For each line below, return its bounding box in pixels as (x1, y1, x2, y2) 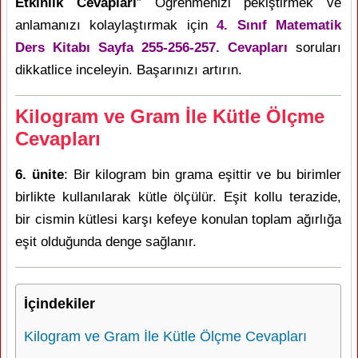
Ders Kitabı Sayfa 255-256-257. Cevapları (15, 40, 288, 55)
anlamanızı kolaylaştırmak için (15, 18, 217, 33)
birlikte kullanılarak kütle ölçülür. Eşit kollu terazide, (15, 189, 341, 205)
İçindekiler (24, 296, 95, 312)
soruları (288, 40, 341, 55)
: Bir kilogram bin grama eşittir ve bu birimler (63, 167, 342, 182)
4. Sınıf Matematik (217, 18, 342, 33)
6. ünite (15, 167, 64, 182)
